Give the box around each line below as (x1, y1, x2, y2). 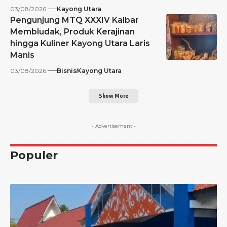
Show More (99, 92, 128, 99)
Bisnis (57, 66, 77, 74)
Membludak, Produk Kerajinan (10, 26, 135, 36)
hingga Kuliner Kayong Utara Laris (10, 38, 150, 48)
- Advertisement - (91, 122, 136, 129)
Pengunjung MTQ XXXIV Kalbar (10, 15, 139, 25)
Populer (10, 148, 58, 162)
